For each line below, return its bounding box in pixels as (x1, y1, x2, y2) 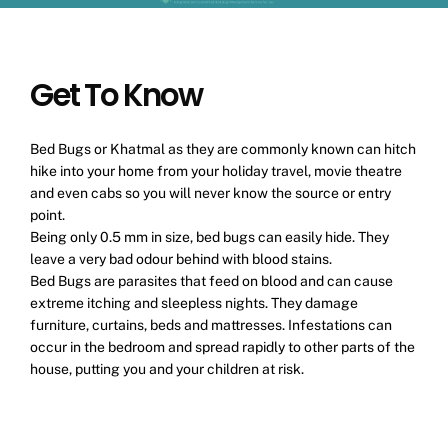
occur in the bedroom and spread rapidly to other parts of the (30, 339, 415, 356)
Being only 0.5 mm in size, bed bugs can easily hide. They (30, 229, 389, 246)
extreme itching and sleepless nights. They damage (30, 295, 358, 312)
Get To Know (30, 72, 202, 117)
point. (30, 207, 65, 224)
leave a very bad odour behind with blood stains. (30, 251, 332, 268)
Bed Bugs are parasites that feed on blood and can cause (30, 273, 393, 290)
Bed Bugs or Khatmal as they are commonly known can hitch (30, 141, 416, 158)
